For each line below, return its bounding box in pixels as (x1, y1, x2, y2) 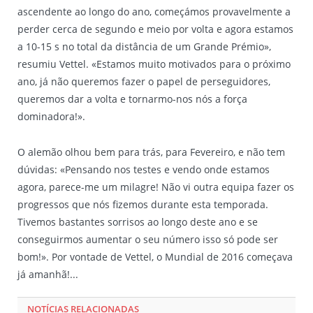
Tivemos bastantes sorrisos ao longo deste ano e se (17, 214, 258, 228)
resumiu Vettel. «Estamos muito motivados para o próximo (17, 57, 291, 71)
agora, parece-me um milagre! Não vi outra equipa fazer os (17, 180, 294, 194)
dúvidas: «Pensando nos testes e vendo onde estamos (17, 162, 270, 176)
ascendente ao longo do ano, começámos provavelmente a (17, 4, 291, 18)
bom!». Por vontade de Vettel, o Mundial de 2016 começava (17, 249, 293, 263)
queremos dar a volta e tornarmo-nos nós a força (17, 92, 247, 105)
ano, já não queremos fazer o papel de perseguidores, (17, 74, 270, 88)
